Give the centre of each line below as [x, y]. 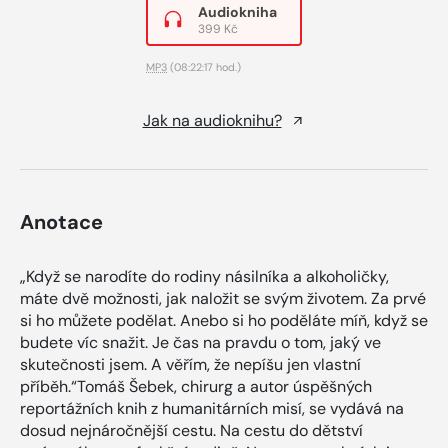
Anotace [61, 221]
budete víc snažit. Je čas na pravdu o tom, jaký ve [200, 342]
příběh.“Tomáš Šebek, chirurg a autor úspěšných [196, 386]
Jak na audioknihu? [212, 120]
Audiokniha [237, 11]
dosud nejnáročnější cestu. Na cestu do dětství [191, 430]
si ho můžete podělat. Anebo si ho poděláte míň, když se [224, 320]
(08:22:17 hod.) [204, 66]
